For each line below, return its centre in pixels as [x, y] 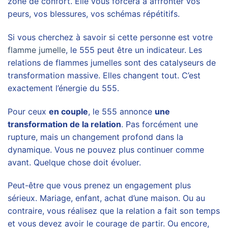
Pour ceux [28, 111]
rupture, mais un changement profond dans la [95, 137]
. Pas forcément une [160, 124]
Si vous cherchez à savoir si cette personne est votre [110, 37]
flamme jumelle [37, 50]
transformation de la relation [64, 124]
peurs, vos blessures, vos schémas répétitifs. [94, 14]
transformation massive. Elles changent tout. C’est [104, 75]
